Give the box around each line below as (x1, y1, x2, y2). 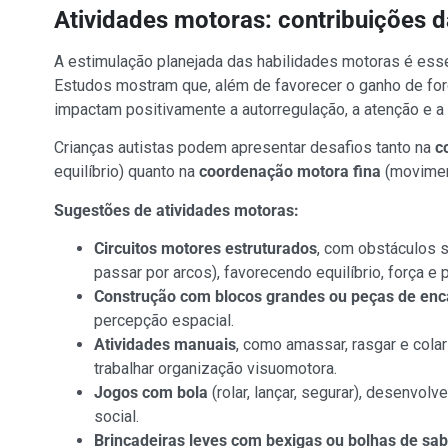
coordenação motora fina (198, 162, 381, 182)
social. (93, 406, 139, 426)
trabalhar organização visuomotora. (93, 358, 337, 378)
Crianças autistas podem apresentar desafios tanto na (53, 138, 435, 158)
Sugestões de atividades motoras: (53, 200, 299, 220)
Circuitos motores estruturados (93, 238, 317, 258)
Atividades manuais (93, 334, 236, 354)
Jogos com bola (93, 382, 208, 402)
